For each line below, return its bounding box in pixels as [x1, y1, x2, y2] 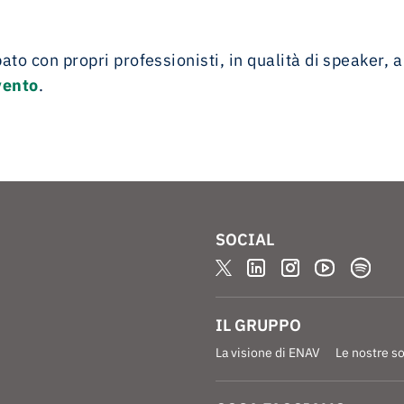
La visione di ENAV [216, 344, 320, 362]
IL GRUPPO [216, 315, 301, 336]
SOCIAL [216, 229, 274, 250]
